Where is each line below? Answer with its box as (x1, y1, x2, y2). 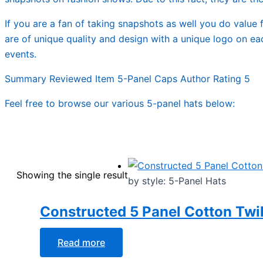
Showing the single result (16, 169, 128, 181)
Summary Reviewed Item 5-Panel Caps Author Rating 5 (5, 73, 250, 85)
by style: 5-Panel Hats (128, 175, 226, 187)
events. (5, 48, 36, 60)
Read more (58, 236, 105, 248)
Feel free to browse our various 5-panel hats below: (5, 97, 235, 109)
